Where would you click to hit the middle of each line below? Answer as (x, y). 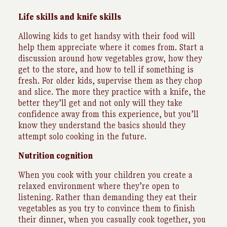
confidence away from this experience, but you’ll (108, 114)
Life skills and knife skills (70, 17)
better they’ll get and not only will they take (100, 103)
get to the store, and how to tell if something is (106, 69)
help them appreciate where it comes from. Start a (111, 47)
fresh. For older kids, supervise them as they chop (110, 81)
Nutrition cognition (55, 156)
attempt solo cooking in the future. (82, 136)
